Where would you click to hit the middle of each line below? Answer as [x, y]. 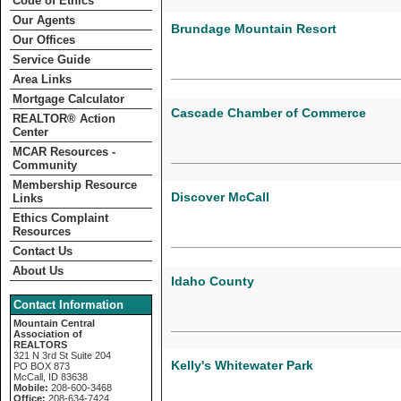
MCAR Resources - [64, 152]
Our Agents [44, 20]
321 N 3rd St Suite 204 [62, 355]
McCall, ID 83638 [51, 377]
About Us [38, 271]
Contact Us [43, 251]
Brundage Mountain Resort [254, 29]
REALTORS [40, 345]
